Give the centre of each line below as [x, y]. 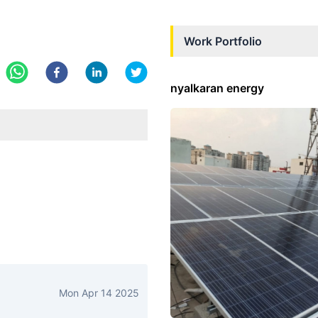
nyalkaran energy [217, 88]
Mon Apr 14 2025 [99, 292]
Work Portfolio [223, 41]
